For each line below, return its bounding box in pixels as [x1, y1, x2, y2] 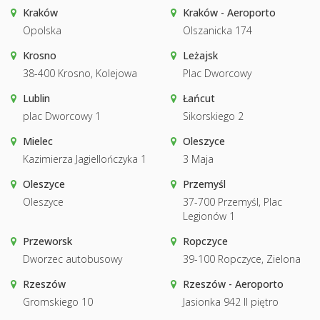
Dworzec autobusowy [23, 251, 122, 266]
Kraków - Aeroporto [183, 5, 276, 19]
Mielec [23, 134, 53, 148]
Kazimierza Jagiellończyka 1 [23, 151, 146, 166]
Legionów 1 [183, 209, 235, 223]
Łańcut [183, 91, 215, 105]
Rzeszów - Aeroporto [183, 276, 284, 291]
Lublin [23, 91, 50, 105]
